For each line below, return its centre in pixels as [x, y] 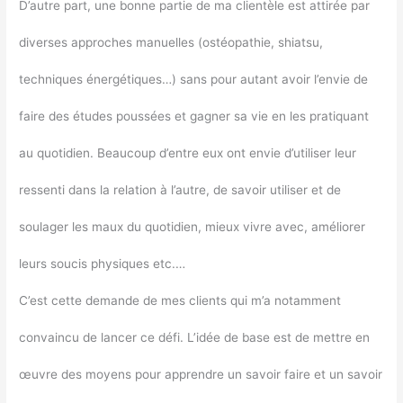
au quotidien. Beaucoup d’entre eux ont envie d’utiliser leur [188, 152]
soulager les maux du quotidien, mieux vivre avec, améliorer [193, 226]
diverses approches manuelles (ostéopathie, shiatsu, [171, 42]
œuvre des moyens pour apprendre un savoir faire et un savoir [201, 374]
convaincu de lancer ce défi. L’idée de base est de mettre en [195, 337]
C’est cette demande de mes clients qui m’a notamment [180, 300]
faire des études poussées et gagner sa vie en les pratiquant [194, 116]
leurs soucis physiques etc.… [103, 263]
